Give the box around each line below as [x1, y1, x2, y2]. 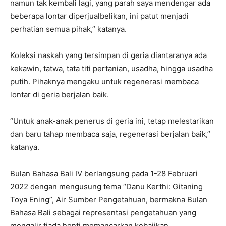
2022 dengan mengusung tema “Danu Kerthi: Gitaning [10, 182, 203, 191]
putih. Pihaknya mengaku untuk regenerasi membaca [10, 77, 199, 86]
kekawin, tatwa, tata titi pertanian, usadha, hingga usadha [10, 64, 213, 73]
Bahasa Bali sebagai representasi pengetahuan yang [10, 208, 196, 217]
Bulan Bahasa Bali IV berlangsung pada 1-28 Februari [10, 168, 198, 178]
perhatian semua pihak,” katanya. [10, 24, 127, 34]
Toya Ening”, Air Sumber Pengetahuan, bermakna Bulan [10, 195, 207, 204]
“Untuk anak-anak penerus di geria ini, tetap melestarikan [10, 116, 214, 126]
